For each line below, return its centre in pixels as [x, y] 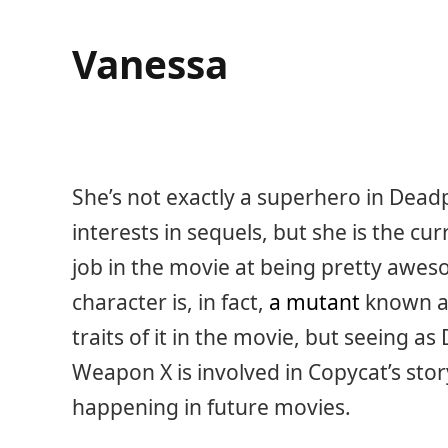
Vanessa [150, 63]
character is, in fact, [170, 301]
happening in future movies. [211, 406]
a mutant [314, 301]
